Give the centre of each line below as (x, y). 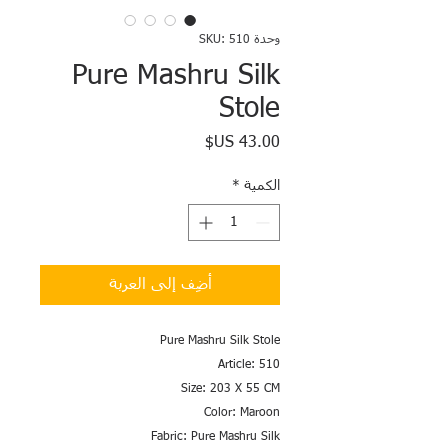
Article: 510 (249, 365)
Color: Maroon (242, 413)
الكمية (262, 186)
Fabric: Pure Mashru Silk (215, 437)
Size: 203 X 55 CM (230, 389)
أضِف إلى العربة (160, 285)
